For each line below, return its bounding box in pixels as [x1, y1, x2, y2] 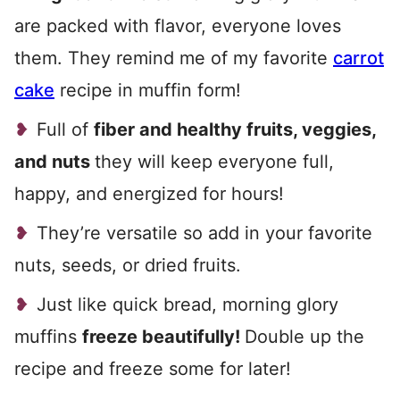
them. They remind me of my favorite [14, 47, 333, 69]
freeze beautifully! [82, 326, 245, 347]
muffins [14, 326, 82, 347]
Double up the [245, 326, 364, 347]
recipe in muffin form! [54, 79, 241, 101]
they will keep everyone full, [95, 151, 334, 172]
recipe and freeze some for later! [14, 358, 291, 379]
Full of [37, 119, 94, 140]
